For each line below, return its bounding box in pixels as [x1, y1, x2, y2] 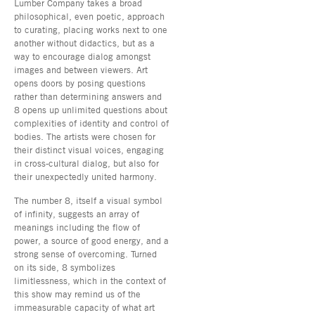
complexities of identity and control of [14, 117, 169, 129]
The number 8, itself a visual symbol [14, 194, 162, 206]
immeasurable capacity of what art [14, 301, 155, 313]
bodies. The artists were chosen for [14, 130, 155, 142]
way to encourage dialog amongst [14, 50, 150, 62]
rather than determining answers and [14, 90, 162, 102]
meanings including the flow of [14, 221, 140, 233]
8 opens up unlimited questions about [14, 103, 167, 115]
